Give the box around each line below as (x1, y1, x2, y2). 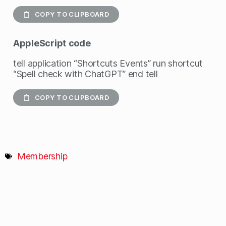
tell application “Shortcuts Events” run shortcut (13, 58, 203, 69)
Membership (17, 151, 68, 161)
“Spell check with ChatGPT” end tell (13, 69, 158, 79)
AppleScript (13, 38, 67, 48)
